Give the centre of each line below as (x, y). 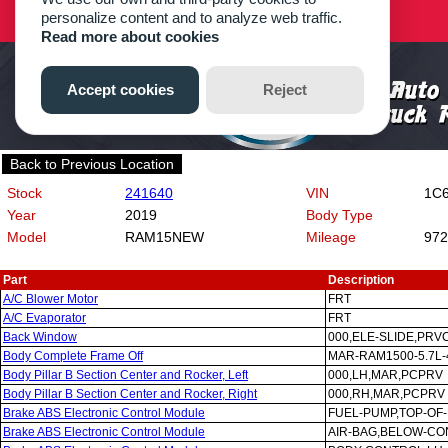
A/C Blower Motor (50, 299)
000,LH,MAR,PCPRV (385, 375)
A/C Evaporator (44, 318)
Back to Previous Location (92, 164)
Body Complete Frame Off (73, 356)
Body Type (339, 215)
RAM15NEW (164, 237)
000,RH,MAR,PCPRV (386, 394)
